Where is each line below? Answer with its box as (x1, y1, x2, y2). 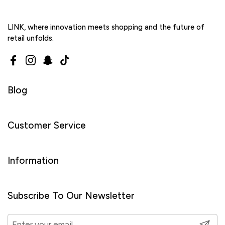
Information (8, 155, 59, 167)
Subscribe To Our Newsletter (8, 190, 135, 202)
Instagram (30, 61, 65, 70)
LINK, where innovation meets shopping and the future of (8, 23, 204, 32)
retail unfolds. (8, 34, 54, 43)
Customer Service (8, 120, 86, 132)
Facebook (13, 61, 47, 70)
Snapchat (47, 61, 80, 70)
